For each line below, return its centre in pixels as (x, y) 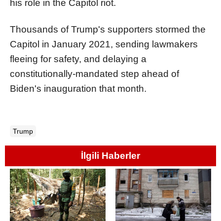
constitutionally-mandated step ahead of (94, 74)
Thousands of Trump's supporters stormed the (108, 29)
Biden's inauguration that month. (78, 88)
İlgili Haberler (110, 155)
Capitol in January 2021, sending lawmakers (104, 44)
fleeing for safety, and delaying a (78, 59)
